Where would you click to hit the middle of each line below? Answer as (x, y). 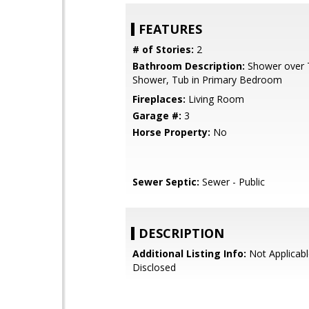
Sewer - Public (232, 182)
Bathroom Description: (189, 66)
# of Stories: (163, 49)
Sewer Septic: (166, 182)
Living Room (215, 99)
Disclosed (154, 267)
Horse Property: (171, 132)
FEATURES (170, 29)
